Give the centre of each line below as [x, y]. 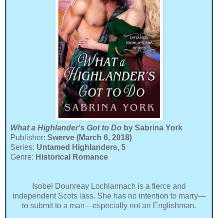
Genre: [23, 157]
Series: [22, 147]
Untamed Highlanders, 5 [80, 147]
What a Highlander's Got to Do [67, 127]
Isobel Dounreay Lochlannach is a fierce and [109, 186]
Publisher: [28, 137]
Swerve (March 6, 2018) [89, 137]
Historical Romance [72, 157]
